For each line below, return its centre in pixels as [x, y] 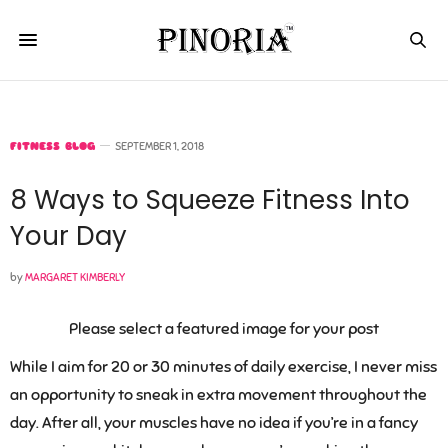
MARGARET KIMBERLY [75, 277]
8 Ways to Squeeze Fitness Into [210, 200]
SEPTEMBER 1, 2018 [159, 146]
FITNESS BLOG [52, 146]
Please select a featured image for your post [224, 329]
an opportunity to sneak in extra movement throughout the [218, 395]
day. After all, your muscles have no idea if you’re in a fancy [214, 423]
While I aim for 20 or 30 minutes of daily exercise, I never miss [223, 367]
